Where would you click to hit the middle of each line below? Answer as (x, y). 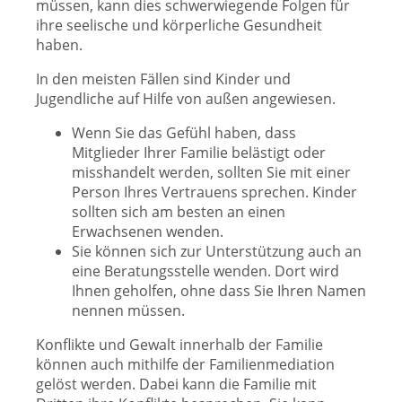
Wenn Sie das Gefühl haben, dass (184, 133)
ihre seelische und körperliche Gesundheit (179, 25)
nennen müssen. (128, 310)
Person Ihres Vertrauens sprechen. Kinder (214, 192)
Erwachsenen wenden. (148, 232)
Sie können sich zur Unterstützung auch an (217, 251)
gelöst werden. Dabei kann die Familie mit (176, 384)
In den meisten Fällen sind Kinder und (163, 79)
